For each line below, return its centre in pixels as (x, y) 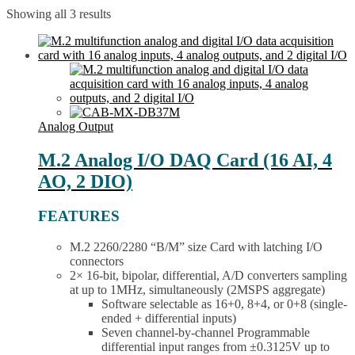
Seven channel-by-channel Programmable (206, 333)
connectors (97, 261)
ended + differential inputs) (169, 319)
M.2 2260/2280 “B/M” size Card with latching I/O (196, 247)
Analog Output (76, 126)
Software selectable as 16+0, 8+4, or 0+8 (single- (224, 304)
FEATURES (79, 216)
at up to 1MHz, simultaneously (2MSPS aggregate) (197, 290)
